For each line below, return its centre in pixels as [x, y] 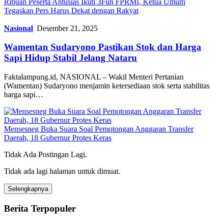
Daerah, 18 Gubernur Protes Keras [58, 137]
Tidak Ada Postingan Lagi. [45, 154]
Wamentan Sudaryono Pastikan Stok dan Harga [103, 47]
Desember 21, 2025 [67, 28]
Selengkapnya [28, 189]
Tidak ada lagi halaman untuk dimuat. [62, 171]
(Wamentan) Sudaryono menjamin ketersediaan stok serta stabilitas [107, 85]
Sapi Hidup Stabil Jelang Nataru [70, 58]
